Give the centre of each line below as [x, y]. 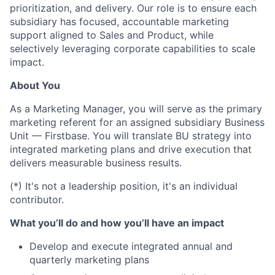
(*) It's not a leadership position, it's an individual [124, 186]
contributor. [37, 199]
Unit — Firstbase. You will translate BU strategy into [131, 135]
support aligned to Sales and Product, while [112, 35]
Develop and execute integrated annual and [131, 246]
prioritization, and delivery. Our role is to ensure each [133, 8]
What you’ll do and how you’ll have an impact [117, 223]
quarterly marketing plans [89, 259]
